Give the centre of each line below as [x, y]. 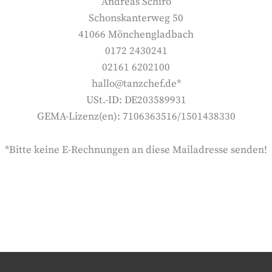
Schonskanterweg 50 [136, 18]
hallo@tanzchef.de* [136, 84]
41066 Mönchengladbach [136, 35]
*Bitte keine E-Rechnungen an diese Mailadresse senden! [136, 150]
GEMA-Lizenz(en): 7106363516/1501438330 [136, 117]
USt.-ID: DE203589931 [136, 100]
